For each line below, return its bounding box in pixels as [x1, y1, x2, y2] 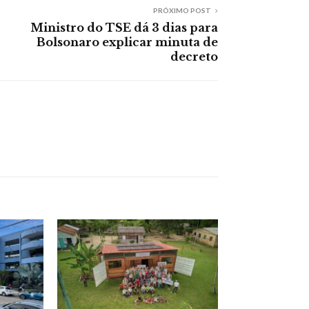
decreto [170, 49, 218, 63]
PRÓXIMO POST [153, 6, 211, 14]
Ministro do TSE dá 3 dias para [30, 20, 218, 34]
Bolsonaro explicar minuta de [37, 34, 218, 49]
